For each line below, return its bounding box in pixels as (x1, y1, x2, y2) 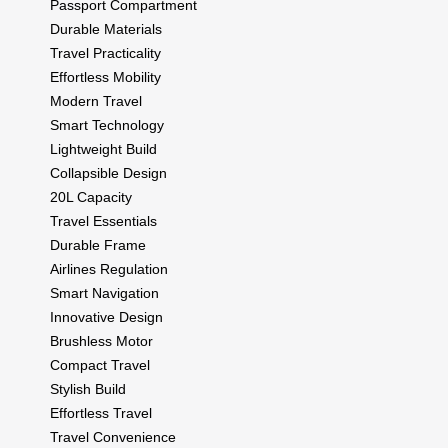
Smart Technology (50, 116, 164, 133)
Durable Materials (50, 20, 162, 37)
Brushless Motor (50, 332, 153, 349)
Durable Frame (50, 236, 146, 253)
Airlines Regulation (50, 260, 168, 277)
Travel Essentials (50, 212, 157, 229)
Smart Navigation (50, 284, 159, 301)
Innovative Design (50, 308, 163, 325)
